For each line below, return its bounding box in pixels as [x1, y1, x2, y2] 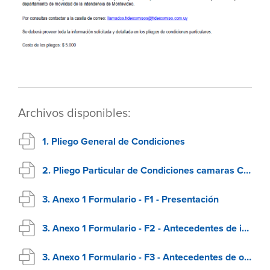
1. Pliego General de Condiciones [42, 136, 185, 148]
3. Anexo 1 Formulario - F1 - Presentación [42, 193, 219, 206]
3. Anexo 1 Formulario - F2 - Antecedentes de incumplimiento [42, 222, 242, 235]
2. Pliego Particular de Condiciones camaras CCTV [42, 165, 243, 177]
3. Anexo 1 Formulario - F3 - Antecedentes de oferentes [42, 251, 244, 264]
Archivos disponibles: [18, 106, 131, 121]
